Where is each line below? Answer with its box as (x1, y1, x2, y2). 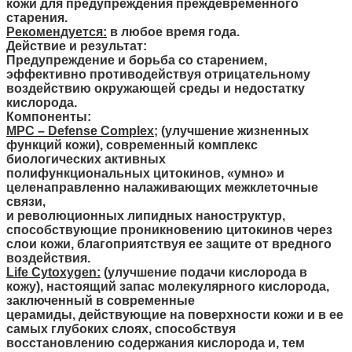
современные (107, 293, 195, 307)
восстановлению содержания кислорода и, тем (6, 335, 305, 350)
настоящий (46, 279, 116, 293)
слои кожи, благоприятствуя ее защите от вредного (6, 236, 332, 251)
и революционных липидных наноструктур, (6, 208, 285, 222)
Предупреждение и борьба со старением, (6, 53, 267, 67)
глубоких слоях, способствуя (48, 321, 236, 335)
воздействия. (6, 251, 90, 265)
